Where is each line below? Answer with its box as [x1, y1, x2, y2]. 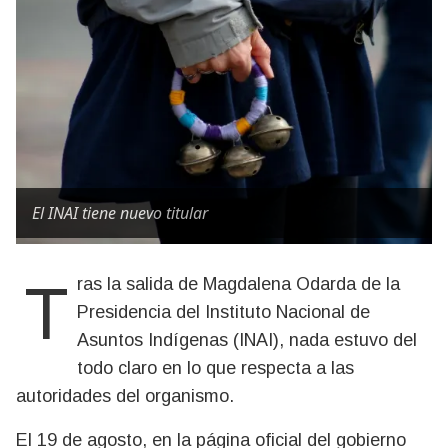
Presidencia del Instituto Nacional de [77, 302, 370, 322]
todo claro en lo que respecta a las [77, 358, 354, 378]
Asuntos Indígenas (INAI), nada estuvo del [77, 330, 417, 350]
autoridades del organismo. [16, 386, 234, 406]
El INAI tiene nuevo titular [32, 202, 208, 224]
